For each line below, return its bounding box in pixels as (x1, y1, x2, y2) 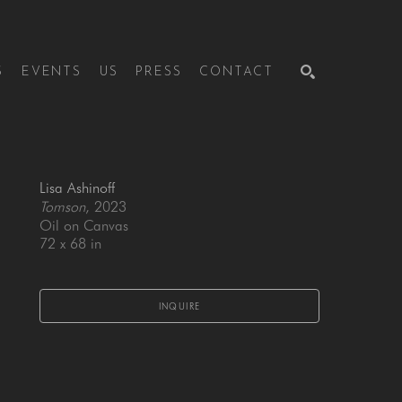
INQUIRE (158, 301, 201, 311)
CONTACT (199, 66, 274, 79)
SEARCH (267, 155, 306, 166)
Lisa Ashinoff (39, 179, 115, 197)
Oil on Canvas (39, 217, 128, 234)
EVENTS (21, 66, 82, 79)
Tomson (39, 198, 85, 215)
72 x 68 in (39, 235, 101, 252)
